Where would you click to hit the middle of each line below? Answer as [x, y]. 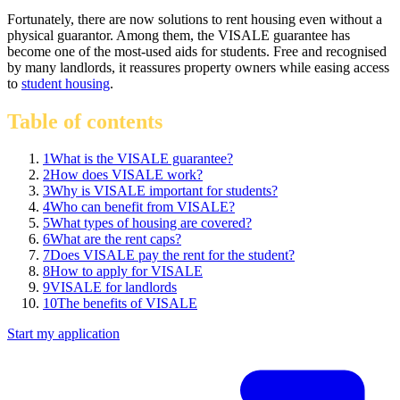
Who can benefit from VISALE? [142, 207]
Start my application [63, 334]
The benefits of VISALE [127, 304]
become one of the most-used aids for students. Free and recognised [197, 51]
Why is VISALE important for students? [164, 191]
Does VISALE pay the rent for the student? [172, 255]
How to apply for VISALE [126, 271]
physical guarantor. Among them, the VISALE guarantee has [179, 35]
